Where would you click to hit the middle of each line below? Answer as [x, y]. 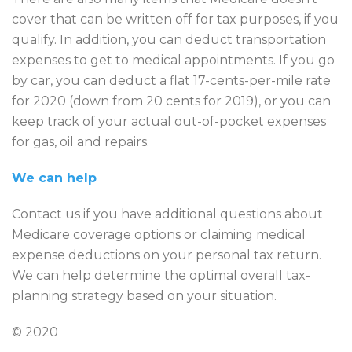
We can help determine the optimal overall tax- [161, 275]
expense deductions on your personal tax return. [167, 255]
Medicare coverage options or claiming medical [159, 234]
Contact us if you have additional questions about [167, 214]
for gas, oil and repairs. [81, 141]
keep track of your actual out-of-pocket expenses [169, 121]
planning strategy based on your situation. [144, 295]
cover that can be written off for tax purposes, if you [175, 19]
